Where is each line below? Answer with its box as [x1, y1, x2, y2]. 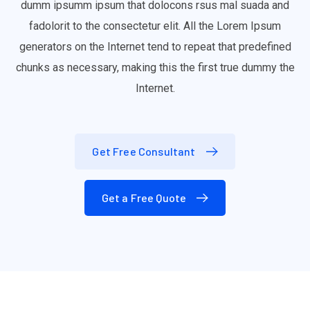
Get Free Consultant [92, 145, 196, 158]
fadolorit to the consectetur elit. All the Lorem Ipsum [29, 19, 281, 33]
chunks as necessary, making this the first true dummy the [15, 61, 295, 75]
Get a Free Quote [101, 191, 187, 205]
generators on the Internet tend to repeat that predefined [19, 40, 291, 54]
